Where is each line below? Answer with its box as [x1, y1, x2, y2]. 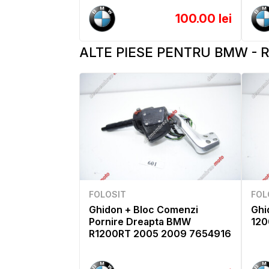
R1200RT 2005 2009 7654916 [89, 227, 231, 240]
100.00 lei [175, 11, 232, 26]
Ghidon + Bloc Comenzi [89, 203, 198, 216]
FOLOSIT [89, 189, 126, 199]
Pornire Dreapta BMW [89, 215, 191, 228]
